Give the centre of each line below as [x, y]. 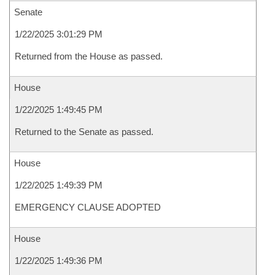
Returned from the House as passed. [89, 56]
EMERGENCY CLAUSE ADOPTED [88, 207]
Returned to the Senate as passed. [84, 132]
